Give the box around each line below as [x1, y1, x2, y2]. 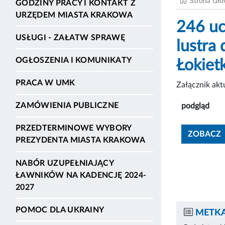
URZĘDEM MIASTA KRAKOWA [16, 11, 133, 19]
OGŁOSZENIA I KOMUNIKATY [16, 56, 132, 64]
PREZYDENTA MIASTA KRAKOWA [16, 136, 146, 145]
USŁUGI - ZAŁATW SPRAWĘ [16, 33, 126, 42]
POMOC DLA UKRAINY [16, 205, 104, 214]
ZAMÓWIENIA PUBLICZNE [16, 101, 119, 110]
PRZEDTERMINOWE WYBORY [16, 124, 132, 133]
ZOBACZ [188, 130, 221, 138]
